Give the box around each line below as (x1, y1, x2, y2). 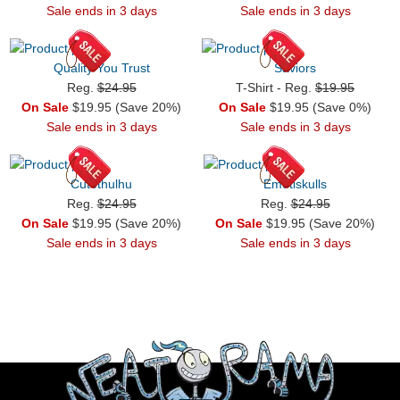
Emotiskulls (263, 176, 327, 191)
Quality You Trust (53, 60, 150, 75)
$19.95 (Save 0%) (266, 99, 371, 114)
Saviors (274, 60, 316, 75)
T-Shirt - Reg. (236, 79, 315, 95)
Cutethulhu (71, 176, 132, 191)
